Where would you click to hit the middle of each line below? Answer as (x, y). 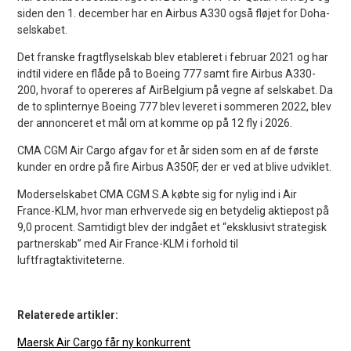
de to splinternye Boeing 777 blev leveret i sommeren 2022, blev (175, 106)
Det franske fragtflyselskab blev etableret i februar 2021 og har (173, 57)
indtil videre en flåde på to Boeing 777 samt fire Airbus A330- (167, 73)
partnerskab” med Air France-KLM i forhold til (128, 243)
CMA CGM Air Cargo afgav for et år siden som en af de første (168, 150)
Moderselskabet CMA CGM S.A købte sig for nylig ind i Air (157, 194)
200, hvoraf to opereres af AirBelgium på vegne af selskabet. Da (175, 90)
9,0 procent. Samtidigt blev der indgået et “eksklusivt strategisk (172, 227)
